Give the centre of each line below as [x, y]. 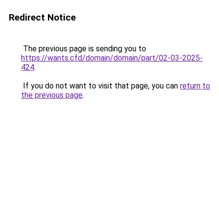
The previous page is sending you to [84, 49]
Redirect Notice [42, 17]
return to [195, 86]
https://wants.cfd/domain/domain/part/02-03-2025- [112, 58]
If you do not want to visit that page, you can [100, 86]
